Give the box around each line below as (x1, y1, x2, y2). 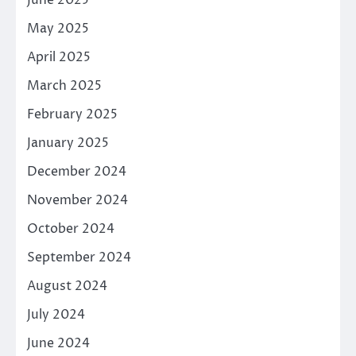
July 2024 (27, 306, 85, 324)
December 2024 (27, 163, 126, 181)
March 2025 (27, 77, 102, 95)
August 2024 (27, 277, 107, 296)
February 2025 (27, 106, 118, 124)
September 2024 (27, 249, 131, 267)
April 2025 (27, 48, 91, 67)
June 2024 (27, 335, 90, 353)
